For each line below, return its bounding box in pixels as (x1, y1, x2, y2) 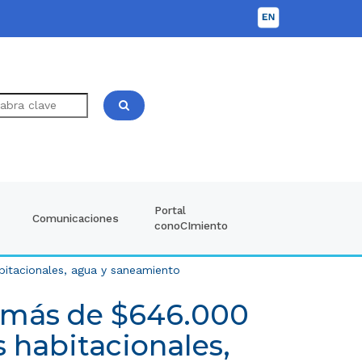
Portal (154, 204, 186, 217)
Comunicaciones (32, 211, 119, 225)
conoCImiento (154, 219, 228, 233)
